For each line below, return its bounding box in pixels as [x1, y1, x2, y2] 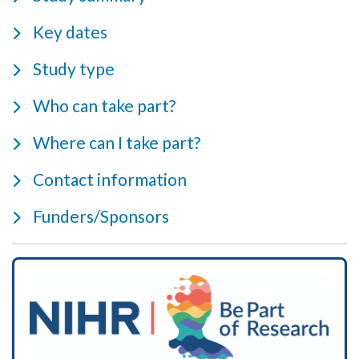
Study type [33, 58, 115, 79]
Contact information [33, 168, 187, 189]
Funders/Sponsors [33, 205, 169, 226]
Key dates [33, 21, 107, 42]
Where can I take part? [33, 131, 200, 152]
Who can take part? [33, 95, 175, 115]
